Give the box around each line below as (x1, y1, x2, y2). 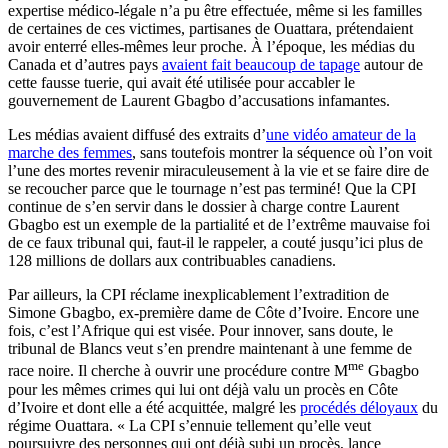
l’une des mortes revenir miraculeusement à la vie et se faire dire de (8, 162, 429, 180)
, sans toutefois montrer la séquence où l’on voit (132, 144, 432, 162)
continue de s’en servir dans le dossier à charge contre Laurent (8, 198, 399, 216)
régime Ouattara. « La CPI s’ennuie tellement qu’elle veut (8, 416, 371, 434)
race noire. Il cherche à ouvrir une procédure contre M (8, 362, 348, 380)
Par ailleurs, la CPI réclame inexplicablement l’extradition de (8, 286, 389, 304)
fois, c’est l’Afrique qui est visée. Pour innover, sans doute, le (8, 322, 393, 340)
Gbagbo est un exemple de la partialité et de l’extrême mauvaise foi (8, 216, 430, 234)
